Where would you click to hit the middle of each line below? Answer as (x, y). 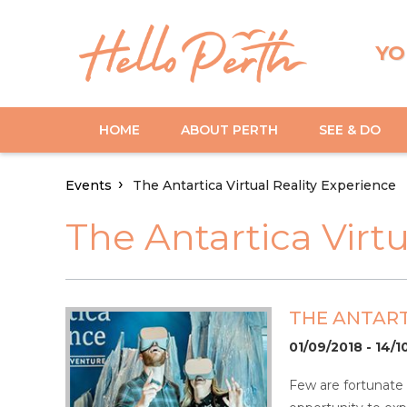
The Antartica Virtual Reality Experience (264, 186)
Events (89, 186)
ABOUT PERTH (229, 129)
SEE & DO (350, 129)
